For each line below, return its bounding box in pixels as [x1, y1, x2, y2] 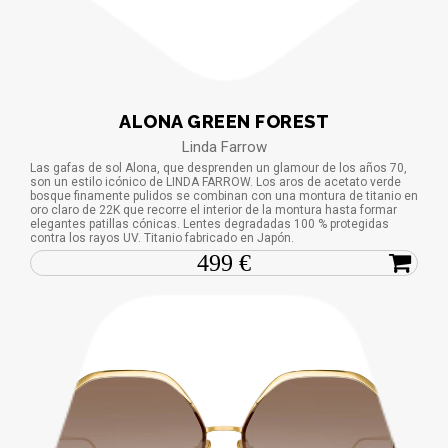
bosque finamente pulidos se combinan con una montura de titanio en [30, 188, 418, 203]
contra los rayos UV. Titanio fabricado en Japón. [30, 230, 294, 245]
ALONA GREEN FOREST [119, 110, 329, 132]
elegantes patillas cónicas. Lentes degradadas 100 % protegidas [30, 216, 389, 231]
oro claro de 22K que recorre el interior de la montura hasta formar [30, 202, 397, 217]
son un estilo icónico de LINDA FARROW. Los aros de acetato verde [30, 174, 401, 189]
